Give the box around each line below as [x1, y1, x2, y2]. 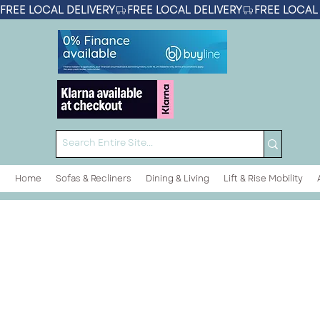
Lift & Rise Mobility [224, 172, 303, 185]
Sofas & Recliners [56, 172, 131, 185]
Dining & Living [146, 172, 209, 185]
